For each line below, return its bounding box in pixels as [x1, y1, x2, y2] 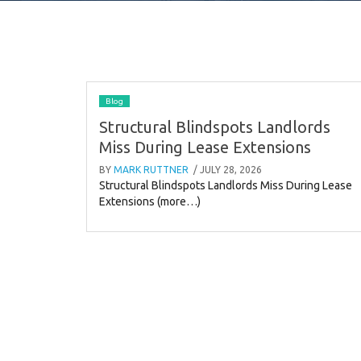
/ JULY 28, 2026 [191, 164, 262, 175]
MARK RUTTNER [114, 164, 189, 175]
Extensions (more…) [99, 194, 201, 208]
